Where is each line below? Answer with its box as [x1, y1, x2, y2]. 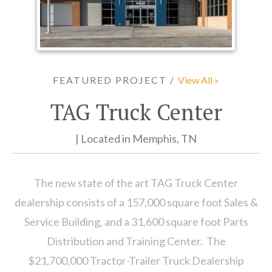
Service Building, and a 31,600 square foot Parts [24, 215, 248, 229]
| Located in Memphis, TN [75, 132, 197, 146]
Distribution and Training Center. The [46, 234, 226, 248]
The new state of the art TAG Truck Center [34, 176, 238, 190]
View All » [178, 74, 219, 86]
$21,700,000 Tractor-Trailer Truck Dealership [28, 254, 244, 268]
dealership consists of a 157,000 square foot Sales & [14, 195, 258, 209]
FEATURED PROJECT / [53, 74, 178, 86]
